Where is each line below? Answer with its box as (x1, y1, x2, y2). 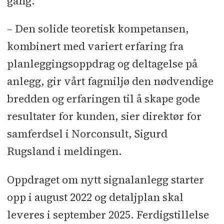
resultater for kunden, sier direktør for (6, 109, 201, 124)
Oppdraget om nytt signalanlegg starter (6, 172, 204, 187)
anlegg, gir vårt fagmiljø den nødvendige (6, 74, 213, 89)
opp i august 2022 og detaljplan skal (6, 189, 183, 204)
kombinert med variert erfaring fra (6, 39, 183, 54)
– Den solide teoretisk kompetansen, (6, 21, 189, 36)
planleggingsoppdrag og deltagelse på (6, 56, 197, 71)
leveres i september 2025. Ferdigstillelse (6, 207, 209, 222)
